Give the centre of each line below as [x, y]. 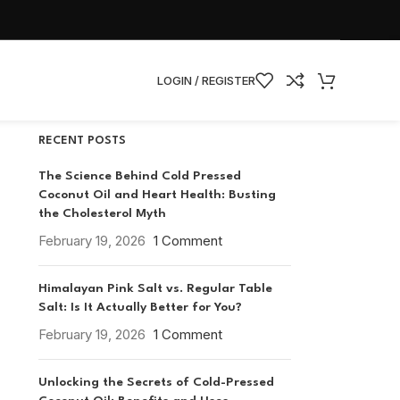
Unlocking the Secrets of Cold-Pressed [156, 383]
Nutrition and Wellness [106, 67]
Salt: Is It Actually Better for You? [140, 308]
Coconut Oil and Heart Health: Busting [157, 195]
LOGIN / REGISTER [206, 80]
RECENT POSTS [82, 141]
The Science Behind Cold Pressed [139, 176]
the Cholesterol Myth [102, 214]
